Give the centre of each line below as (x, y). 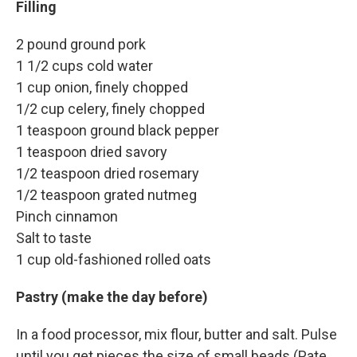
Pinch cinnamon (67, 217)
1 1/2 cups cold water (84, 66)
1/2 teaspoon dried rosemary (108, 174)
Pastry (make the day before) (112, 297)
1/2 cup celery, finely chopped (110, 109)
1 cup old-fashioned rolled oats (114, 260)
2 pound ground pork (81, 45)
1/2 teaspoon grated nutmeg (106, 195)
